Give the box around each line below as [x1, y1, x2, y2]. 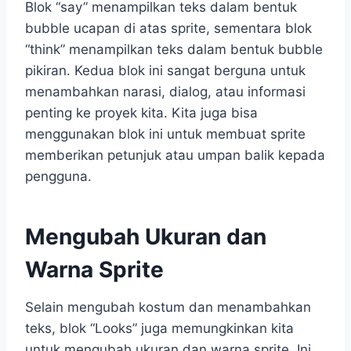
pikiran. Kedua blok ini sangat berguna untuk [25, 62, 306, 78]
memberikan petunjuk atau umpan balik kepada [25, 147, 325, 163]
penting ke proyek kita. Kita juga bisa [25, 104, 258, 121]
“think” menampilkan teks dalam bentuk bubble [25, 41, 323, 57]
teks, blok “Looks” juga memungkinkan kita [25, 320, 294, 336]
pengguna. [25, 168, 92, 184]
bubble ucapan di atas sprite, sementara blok [25, 20, 312, 36]
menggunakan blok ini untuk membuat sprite [25, 125, 306, 142]
